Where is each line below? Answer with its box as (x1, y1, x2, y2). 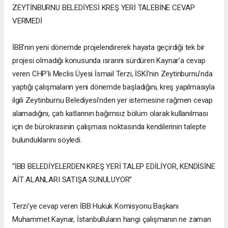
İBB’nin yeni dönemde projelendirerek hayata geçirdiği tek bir (12, 42, 205, 52)
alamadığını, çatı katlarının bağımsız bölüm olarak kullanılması (12, 108, 208, 118)
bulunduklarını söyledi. (12, 135, 82, 145)
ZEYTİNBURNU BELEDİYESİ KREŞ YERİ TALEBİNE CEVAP (12, 3, 195, 12)
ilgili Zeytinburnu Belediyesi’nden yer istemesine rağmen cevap (12, 95, 213, 105)
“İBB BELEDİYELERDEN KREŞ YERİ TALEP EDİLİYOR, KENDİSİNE (12, 161, 215, 171)
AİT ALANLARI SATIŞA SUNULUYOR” (12, 175, 132, 184)
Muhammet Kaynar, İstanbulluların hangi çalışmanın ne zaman (12, 214, 211, 224)
